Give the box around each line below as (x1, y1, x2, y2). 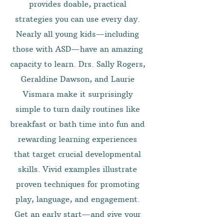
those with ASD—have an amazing (12, 44, 143, 54)
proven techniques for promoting (15, 179, 139, 189)
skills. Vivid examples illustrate (18, 164, 137, 174)
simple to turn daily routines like (15, 104, 140, 114)
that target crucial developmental (14, 149, 141, 159)
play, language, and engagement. (15, 194, 140, 204)
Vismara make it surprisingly (22, 89, 133, 99)
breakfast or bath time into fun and (10, 119, 145, 129)
